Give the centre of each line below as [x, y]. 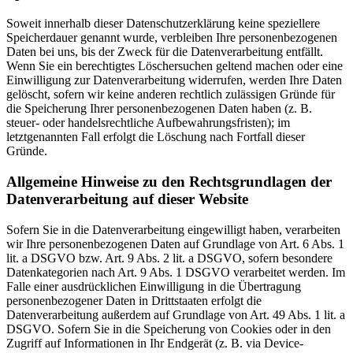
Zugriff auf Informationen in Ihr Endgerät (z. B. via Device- [155, 343]
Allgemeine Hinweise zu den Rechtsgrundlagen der [169, 181]
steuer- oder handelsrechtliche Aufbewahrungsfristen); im [148, 123]
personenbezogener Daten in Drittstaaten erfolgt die [134, 300]
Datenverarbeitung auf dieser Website [127, 199]
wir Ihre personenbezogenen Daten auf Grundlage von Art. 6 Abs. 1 [175, 243]
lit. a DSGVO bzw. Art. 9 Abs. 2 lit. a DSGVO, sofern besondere [169, 258]
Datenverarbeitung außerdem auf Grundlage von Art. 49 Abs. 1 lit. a [176, 314]
